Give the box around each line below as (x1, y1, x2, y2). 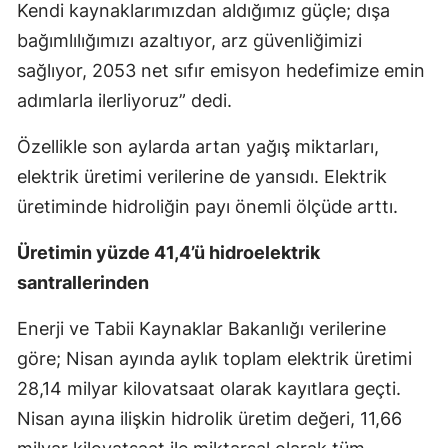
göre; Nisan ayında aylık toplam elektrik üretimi (17, 348, 412, 370)
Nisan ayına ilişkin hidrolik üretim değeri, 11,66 (17, 408, 402, 430)
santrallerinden (17, 272, 149, 294)
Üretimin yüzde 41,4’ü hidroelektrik (17, 242, 320, 264)
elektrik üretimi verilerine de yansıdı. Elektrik (17, 166, 387, 188)
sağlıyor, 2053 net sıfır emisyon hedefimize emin (17, 60, 425, 82)
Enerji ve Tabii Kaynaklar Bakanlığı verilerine (17, 318, 386, 340)
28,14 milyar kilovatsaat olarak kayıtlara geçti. (17, 378, 401, 400)
